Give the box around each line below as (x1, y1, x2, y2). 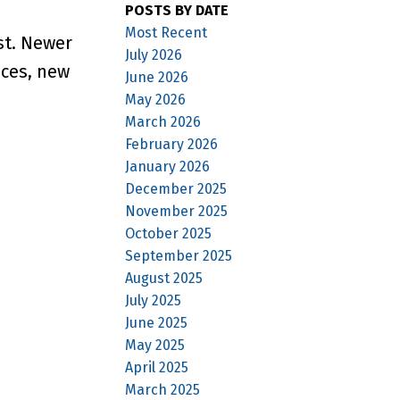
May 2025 (125, 336, 186, 354)
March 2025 (125, 380, 201, 398)
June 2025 (125, 313, 188, 331)
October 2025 (125, 224, 212, 242)
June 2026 (125, 68, 189, 86)
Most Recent (125, 23, 208, 41)
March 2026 (125, 112, 202, 130)
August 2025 (125, 269, 204, 287)
